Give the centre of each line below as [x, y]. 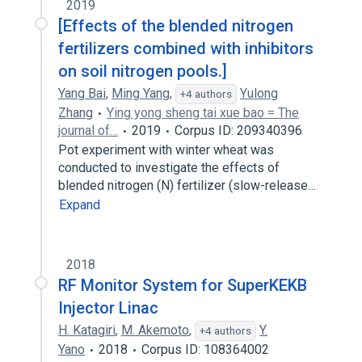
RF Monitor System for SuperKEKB [183, 285]
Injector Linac [108, 308]
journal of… [88, 130]
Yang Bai [82, 93]
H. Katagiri [87, 330]
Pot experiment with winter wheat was [166, 150]
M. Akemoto [155, 330]
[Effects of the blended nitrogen [176, 26]
